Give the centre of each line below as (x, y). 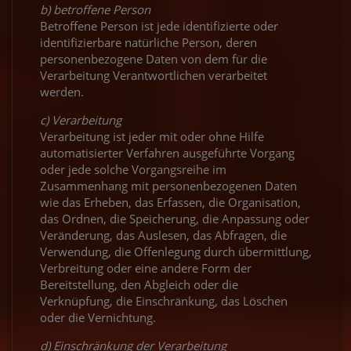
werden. (62, 91)
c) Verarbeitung (81, 119)
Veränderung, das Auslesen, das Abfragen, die (163, 235)
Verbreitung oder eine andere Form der (146, 268)
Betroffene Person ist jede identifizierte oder (159, 25)
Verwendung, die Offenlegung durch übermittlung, (176, 251)
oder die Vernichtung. (98, 317)
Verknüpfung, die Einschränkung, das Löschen (164, 300)
